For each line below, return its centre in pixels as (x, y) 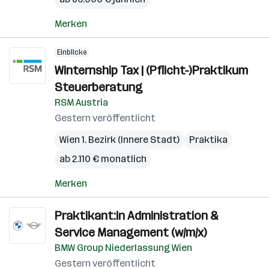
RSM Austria (81, 102)
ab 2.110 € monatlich (103, 159)
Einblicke (72, 52)
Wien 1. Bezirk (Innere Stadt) (119, 140)
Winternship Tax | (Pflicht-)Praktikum (151, 70)
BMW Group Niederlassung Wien (123, 248)
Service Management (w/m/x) (131, 232)
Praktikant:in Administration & (137, 216)
